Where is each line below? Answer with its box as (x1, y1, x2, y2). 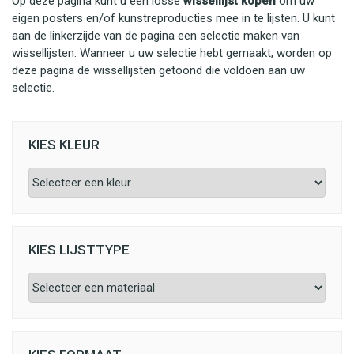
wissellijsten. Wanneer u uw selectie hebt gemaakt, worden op (12, 46, 332, 60)
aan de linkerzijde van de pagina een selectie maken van (12, 28, 299, 43)
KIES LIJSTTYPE (28, 242, 130, 258)
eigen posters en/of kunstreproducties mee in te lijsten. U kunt (12, 11, 335, 25)
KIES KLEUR (28, 137, 100, 153)
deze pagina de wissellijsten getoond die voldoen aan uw (12, 63, 305, 77)
